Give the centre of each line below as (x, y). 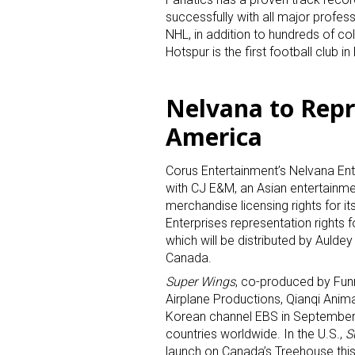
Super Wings (200, 282)
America (214, 137)
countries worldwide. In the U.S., (256, 334)
